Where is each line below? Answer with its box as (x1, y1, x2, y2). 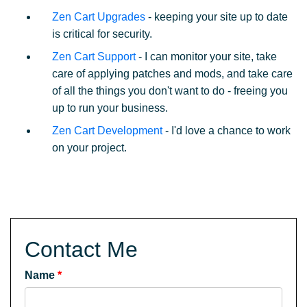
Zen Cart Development (52, 125, 162, 136)
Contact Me (25, 237, 138, 262)
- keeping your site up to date (145, 11, 288, 23)
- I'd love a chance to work (162, 125, 291, 136)
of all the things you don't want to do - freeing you (52, 85, 288, 97)
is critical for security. (52, 28, 152, 40)
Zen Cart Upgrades (52, 11, 145, 23)
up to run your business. (52, 102, 168, 114)
